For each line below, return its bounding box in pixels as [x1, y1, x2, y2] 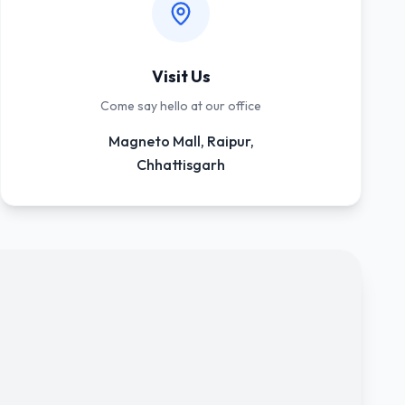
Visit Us [151, 66, 211, 87]
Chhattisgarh [137, 155, 225, 174]
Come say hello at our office [100, 98, 261, 114]
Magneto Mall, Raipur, [108, 132, 254, 150]
